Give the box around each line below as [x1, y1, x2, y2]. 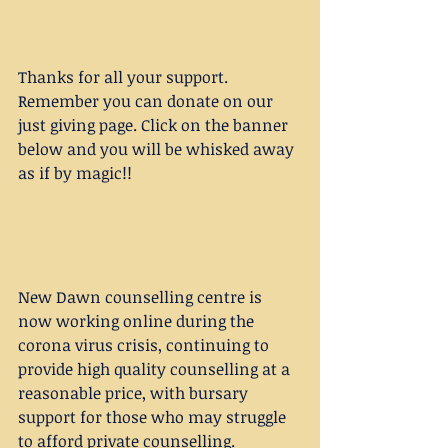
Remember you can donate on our [18, 89, 277, 112]
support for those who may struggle [18, 406, 290, 429]
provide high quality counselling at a [18, 358, 294, 381]
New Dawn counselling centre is [18, 286, 266, 309]
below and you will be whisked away [18, 137, 298, 160]
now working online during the [18, 310, 258, 333]
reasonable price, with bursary [18, 382, 252, 405]
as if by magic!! [18, 161, 132, 184]
